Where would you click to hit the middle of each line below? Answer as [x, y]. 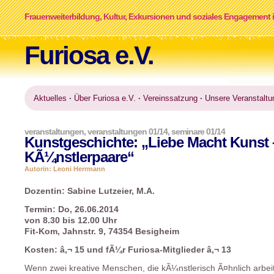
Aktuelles [50, 98]
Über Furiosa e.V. [105, 98]
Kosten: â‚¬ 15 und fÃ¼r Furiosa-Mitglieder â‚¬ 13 [128, 250]
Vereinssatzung [170, 98]
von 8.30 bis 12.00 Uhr [71, 220]
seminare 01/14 [198, 131]
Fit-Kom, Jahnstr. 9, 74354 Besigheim [102, 231]
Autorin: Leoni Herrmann [65, 169]
